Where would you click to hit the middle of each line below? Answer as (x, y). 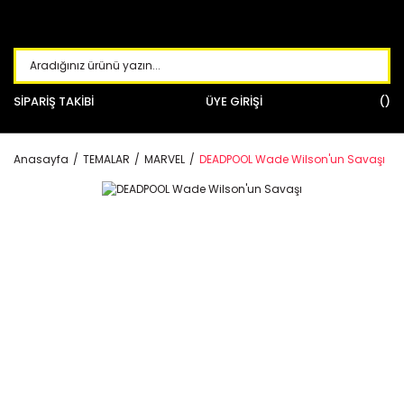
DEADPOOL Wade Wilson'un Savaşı (292, 159)
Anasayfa (41, 159)
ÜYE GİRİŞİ (234, 101)
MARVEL (165, 159)
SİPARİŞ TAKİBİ (54, 101)
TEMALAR (106, 159)
